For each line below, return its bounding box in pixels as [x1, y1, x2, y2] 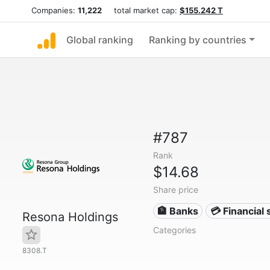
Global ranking [66, 34, 133, 46]
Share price [152, 184, 198, 195]
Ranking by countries [149, 34, 246, 46]
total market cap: [102, 5, 180, 15]
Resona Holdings [22, 210, 118, 224]
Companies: [31, 5, 78, 15]
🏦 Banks [157, 205, 199, 217]
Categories [152, 225, 196, 235]
